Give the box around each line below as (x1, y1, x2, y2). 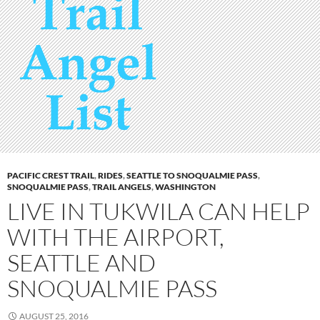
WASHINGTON (155, 181, 216, 193)
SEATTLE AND (7, 248, 156, 278)
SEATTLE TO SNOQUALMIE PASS (126, 170, 258, 181)
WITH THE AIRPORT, (7, 222, 224, 252)
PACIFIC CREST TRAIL (7, 170, 94, 181)
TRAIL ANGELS (92, 181, 151, 193)
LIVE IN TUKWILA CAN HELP (7, 196, 310, 226)
